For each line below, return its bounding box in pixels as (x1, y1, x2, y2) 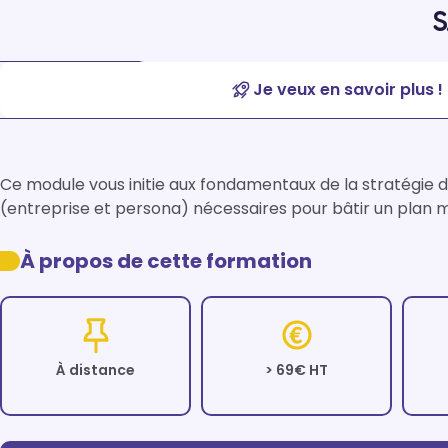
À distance (56, 360, 136, 380)
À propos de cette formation (20, 247, 312, 275)
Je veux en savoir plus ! (253, 78, 443, 101)
